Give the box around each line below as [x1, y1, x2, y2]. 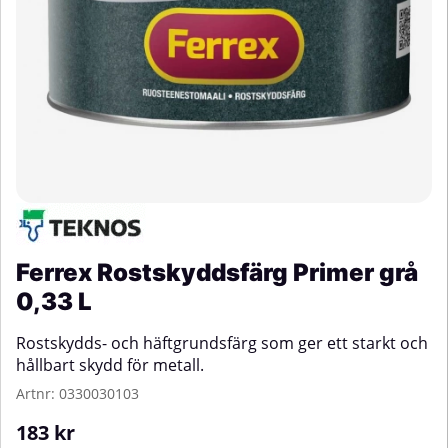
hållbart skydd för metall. [16, 354, 204, 377]
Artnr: [16, 384, 59, 404]
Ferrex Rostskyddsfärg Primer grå [16, 258, 418, 288]
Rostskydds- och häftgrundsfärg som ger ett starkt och [16, 332, 428, 355]
